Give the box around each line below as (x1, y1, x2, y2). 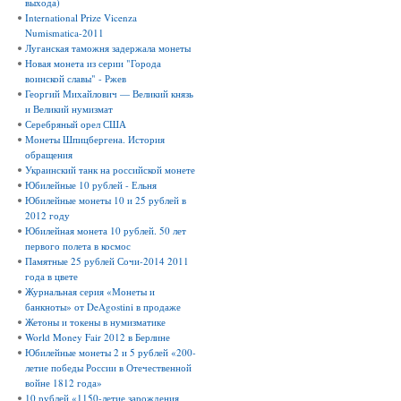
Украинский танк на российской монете (25, 163, 195, 177)
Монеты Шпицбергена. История (25, 132, 165, 147)
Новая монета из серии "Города (25, 56, 161, 71)
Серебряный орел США (25, 117, 126, 132)
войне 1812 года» (25, 376, 102, 390)
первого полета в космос (25, 239, 131, 253)
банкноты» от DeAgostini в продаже (25, 300, 181, 314)
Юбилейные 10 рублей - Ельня (25, 178, 157, 192)
